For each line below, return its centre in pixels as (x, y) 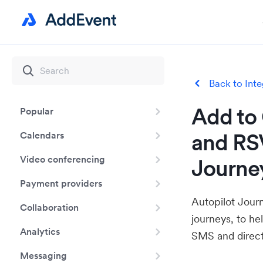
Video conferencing (63, 159)
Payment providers (61, 183)
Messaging (43, 255)
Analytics (40, 231)
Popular (37, 111)
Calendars (42, 135)
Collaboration (49, 207)
